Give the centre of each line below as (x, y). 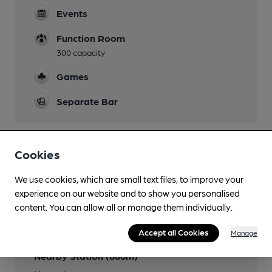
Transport (59, 230)
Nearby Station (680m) (86, 256)
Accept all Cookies (174, 232)
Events (72, 13)
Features (56, 161)
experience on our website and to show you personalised (127, 193)
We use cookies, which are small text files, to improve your (129, 179)
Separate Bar (87, 101)
